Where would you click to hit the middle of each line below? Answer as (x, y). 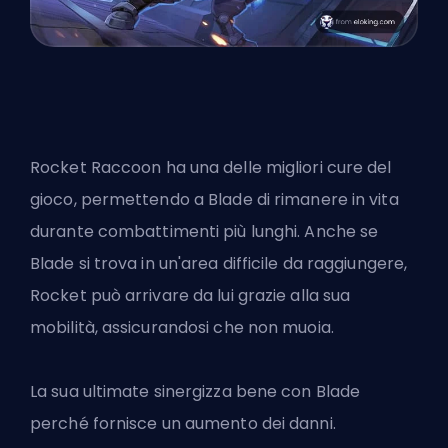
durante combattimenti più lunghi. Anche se (204, 231)
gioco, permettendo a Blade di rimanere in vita (214, 199)
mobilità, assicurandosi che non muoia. (182, 327)
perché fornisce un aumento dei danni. (183, 423)
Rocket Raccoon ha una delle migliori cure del (211, 167)
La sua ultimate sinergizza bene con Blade (195, 391)
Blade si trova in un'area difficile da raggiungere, (219, 263)
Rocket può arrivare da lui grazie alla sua (190, 295)
